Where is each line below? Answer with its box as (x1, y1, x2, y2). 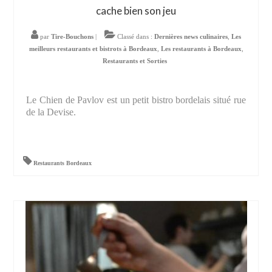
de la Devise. (26, 107, 76, 118)
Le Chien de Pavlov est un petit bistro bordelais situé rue (26, 95, 246, 106)
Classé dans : (115, 33, 154, 41)
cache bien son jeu (96, 4, 176, 18)
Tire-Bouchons (51, 33, 93, 41)
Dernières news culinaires (154, 33, 228, 41)
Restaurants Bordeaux (33, 160, 92, 167)
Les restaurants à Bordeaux (160, 45, 242, 53)
